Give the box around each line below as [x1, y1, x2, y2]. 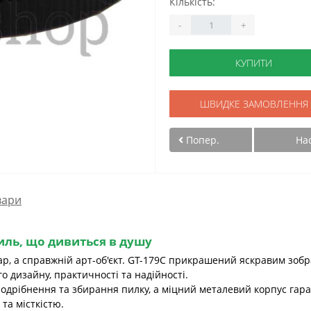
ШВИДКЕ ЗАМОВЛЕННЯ [199, 97, 308, 110]
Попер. [183, 133, 219, 146]
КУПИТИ [235, 56, 272, 69]
